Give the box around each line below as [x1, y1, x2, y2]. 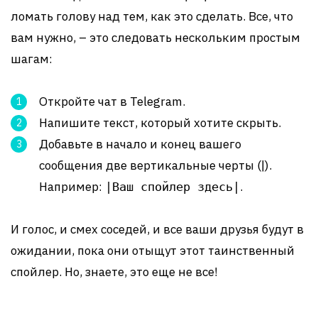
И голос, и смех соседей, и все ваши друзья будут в [11, 221, 304, 237]
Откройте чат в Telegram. [39, 94, 185, 109]
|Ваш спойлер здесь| [105, 180, 240, 194]
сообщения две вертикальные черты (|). [39, 158, 272, 173]
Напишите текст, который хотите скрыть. [39, 115, 281, 131]
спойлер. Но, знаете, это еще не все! [11, 264, 218, 280]
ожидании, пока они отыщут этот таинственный [11, 243, 295, 258]
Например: [39, 179, 105, 194]
